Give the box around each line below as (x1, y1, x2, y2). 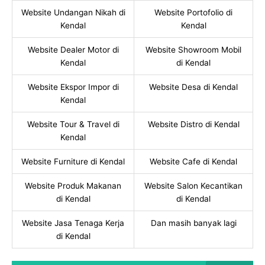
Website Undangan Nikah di (21, 7, 125, 17)
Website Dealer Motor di (27, 44, 119, 54)
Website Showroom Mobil (146, 44, 241, 54)
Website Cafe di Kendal (150, 156, 237, 166)
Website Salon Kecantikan (144, 180, 243, 190)
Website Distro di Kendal (147, 119, 240, 129)
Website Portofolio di (154, 7, 232, 17)
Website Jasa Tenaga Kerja (22, 218, 124, 228)
